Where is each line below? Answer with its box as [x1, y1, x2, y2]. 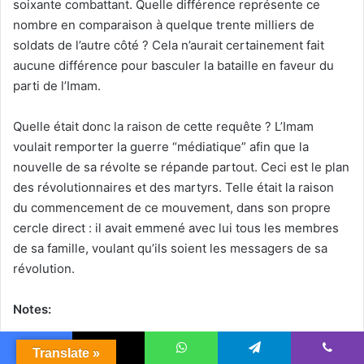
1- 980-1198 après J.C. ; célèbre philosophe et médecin [13, 342, 330, 358]
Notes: [13, 301, 51, 318]
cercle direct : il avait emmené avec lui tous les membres [13, 220, 339, 236]
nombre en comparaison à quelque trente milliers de [13, 17, 314, 33]
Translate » [32, 346, 100, 360]
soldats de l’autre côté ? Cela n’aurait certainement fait [13, 37, 324, 54]
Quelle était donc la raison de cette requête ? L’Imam [13, 119, 314, 135]
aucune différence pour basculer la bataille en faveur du [13, 58, 334, 74]
